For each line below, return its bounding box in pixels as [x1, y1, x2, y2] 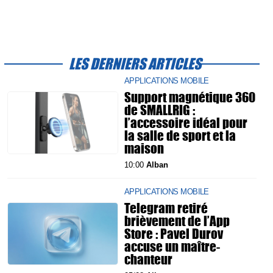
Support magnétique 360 [124, 87, 255, 107]
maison [124, 138, 164, 158]
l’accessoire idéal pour [124, 113, 247, 132]
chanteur [124, 249, 172, 269]
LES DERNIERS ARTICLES [69, 52, 201, 74]
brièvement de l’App [124, 211, 230, 230]
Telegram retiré [124, 198, 208, 218]
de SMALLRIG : [124, 100, 195, 119]
